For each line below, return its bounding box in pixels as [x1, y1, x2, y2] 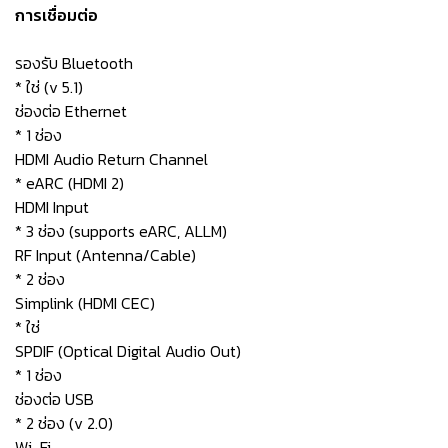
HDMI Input [15, 195, 89, 219]
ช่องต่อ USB [15, 387, 94, 411]
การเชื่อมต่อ [15, 3, 98, 27]
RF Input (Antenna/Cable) [15, 243, 196, 267]
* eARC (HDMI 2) [15, 171, 124, 195]
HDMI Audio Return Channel [15, 147, 208, 171]
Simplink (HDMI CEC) [15, 291, 155, 315]
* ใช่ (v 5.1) [15, 75, 83, 99]
